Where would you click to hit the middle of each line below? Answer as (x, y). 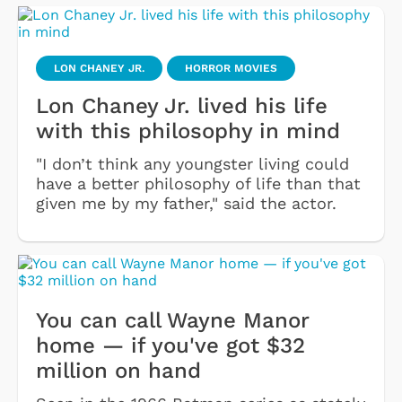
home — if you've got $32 (170, 345)
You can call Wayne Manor (172, 320)
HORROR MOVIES (231, 68)
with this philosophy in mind (188, 131)
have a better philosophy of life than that (198, 183)
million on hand (118, 370)
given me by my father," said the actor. (186, 203)
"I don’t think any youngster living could (192, 163)
